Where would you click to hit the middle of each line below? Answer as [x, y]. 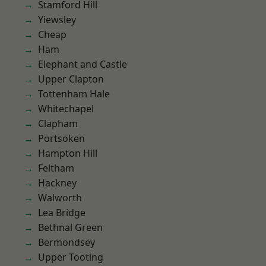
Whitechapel [66, 109]
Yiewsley [57, 20]
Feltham [56, 168]
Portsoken [61, 138]
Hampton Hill [68, 153]
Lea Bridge [62, 213]
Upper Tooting [71, 257]
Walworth [60, 198]
